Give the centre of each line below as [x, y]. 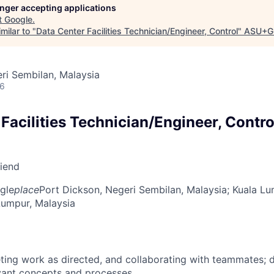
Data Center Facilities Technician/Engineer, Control [137, 31]
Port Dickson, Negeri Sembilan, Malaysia [133, 189]
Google [18, 19]
